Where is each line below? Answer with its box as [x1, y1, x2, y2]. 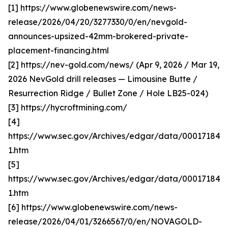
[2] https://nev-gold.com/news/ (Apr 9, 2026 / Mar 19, [8, 59, 219, 70]
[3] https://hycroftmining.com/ [8, 102, 127, 112]
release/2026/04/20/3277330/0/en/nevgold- [8, 16, 187, 27]
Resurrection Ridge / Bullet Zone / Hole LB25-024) [8, 88, 208, 98]
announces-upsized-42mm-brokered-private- [8, 31, 188, 41]
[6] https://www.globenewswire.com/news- [8, 202, 178, 212]
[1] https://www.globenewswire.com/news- [8, 2, 177, 13]
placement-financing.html [8, 45, 109, 55]
